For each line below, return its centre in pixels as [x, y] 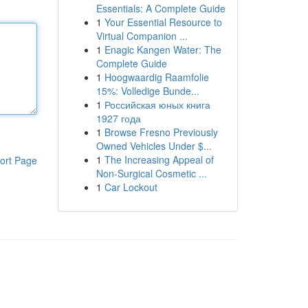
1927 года [118, 118]
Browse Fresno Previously [161, 132]
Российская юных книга [157, 104]
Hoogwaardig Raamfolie [156, 77]
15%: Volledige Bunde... [147, 91]
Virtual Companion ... [142, 36]
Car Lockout [131, 187]
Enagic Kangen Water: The [163, 49]
